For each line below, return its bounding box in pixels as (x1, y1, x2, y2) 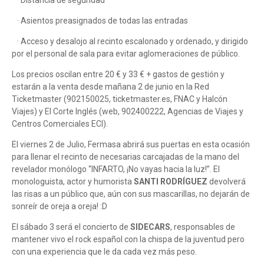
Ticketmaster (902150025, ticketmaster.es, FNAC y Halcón (12, 94, 227, 104)
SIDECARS (130, 222, 170, 232)
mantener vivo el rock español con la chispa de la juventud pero (12, 235, 245, 245)
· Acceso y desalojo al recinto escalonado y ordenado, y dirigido (12, 37, 248, 47)
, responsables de (170, 222, 235, 232)
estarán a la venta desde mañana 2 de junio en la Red (12, 82, 209, 92)
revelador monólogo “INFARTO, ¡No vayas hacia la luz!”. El (12, 164, 220, 174)
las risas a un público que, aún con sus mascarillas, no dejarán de (12, 189, 250, 199)
